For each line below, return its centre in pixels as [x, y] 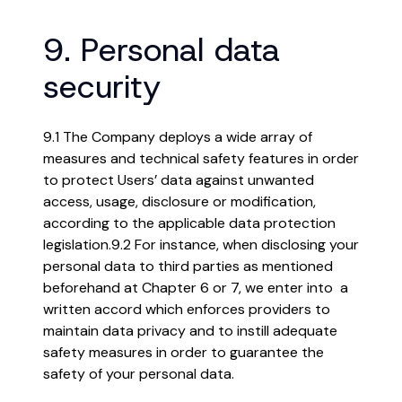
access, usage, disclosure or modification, [179, 201]
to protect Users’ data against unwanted [179, 180]
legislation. [77, 245]
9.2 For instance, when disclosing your [235, 245]
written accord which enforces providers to [187, 309]
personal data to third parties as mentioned [188, 266]
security [102, 86]
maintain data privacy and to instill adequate [190, 331]
